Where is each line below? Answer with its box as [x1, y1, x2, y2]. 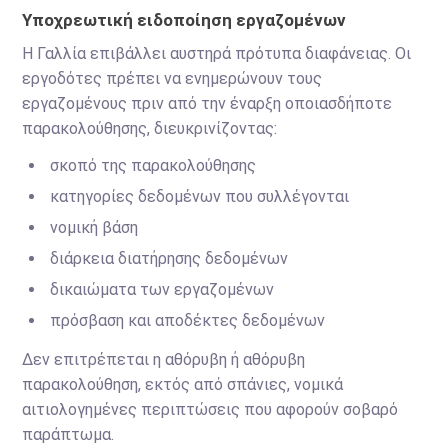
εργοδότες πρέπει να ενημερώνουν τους [22, 69, 323, 88]
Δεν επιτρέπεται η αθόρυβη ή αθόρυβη [22, 350, 306, 369]
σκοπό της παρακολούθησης [50, 156, 257, 175]
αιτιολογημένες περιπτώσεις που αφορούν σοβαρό [22, 400, 399, 419]
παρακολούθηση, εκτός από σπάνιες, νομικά [22, 375, 344, 394]
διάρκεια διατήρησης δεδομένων [50, 249, 289, 268]
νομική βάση [50, 218, 139, 237]
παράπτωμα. [22, 425, 115, 444]
